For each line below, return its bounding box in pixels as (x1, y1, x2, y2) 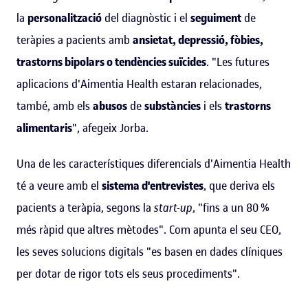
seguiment (190, 10, 241, 25)
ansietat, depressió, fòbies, (133, 32, 263, 47)
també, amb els (16, 98, 93, 113)
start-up (154, 199, 192, 215)
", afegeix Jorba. (72, 120, 148, 135)
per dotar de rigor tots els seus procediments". (16, 265, 240, 281)
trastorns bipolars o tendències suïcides (16, 54, 206, 69)
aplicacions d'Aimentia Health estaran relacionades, (16, 76, 262, 91)
